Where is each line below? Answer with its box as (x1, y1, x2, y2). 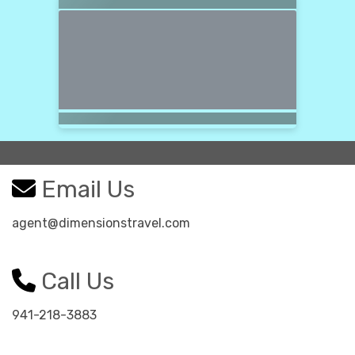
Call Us (36, 267, 114, 296)
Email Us (36, 175, 135, 204)
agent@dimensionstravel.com (12, 216, 190, 231)
